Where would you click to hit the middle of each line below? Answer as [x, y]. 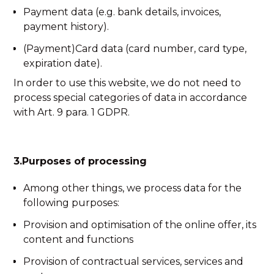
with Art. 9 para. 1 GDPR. [72, 112]
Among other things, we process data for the [133, 188]
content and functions [79, 239]
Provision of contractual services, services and [134, 261]
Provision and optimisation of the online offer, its [140, 225]
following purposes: [72, 203]
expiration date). [63, 63]
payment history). [66, 27]
